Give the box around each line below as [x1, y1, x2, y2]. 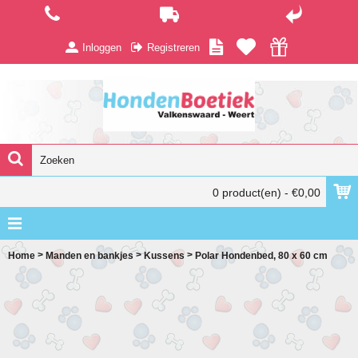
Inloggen [82, 41, 121, 54]
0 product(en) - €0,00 [213, 186, 320, 199]
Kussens [144, 249, 185, 261]
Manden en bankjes [46, 249, 133, 261]
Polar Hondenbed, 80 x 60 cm [195, 249, 328, 261]
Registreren [147, 41, 200, 54]
